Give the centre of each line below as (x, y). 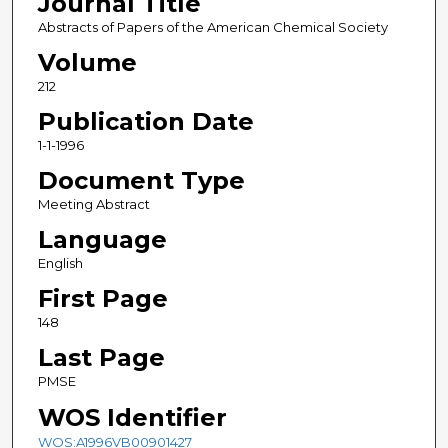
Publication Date (145, 122)
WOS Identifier (132, 417)
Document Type (141, 181)
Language (102, 240)
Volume (87, 63)
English (60, 263)
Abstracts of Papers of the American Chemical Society (212, 27)
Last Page (101, 358)
